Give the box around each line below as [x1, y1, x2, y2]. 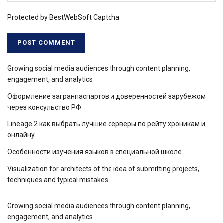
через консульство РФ [7, 103, 81, 111]
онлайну [7, 131, 35, 139]
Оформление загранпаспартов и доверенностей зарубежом [7, 92, 206, 101]
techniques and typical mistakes [7, 176, 108, 184]
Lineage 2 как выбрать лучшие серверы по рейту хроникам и [7, 120, 205, 128]
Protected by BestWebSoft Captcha [7, 13, 119, 22]
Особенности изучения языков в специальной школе [7, 148, 182, 156]
